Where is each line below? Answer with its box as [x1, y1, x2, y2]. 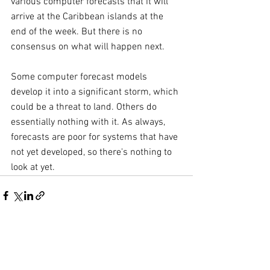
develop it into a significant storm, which [11, 86, 181, 98]
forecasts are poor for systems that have [11, 131, 180, 143]
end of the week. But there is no [11, 25, 145, 38]
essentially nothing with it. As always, [11, 116, 168, 128]
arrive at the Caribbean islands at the [11, 10, 166, 23]
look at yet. [11, 161, 55, 174]
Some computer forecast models [11, 71, 149, 83]
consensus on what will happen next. [11, 40, 165, 53]
